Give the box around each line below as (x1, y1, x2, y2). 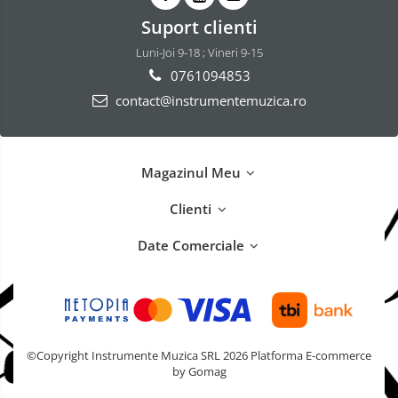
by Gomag (171, 362, 227, 379)
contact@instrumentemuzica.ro (111, 91, 306, 109)
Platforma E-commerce (251, 346, 371, 363)
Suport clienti (140, 13, 258, 39)
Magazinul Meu (140, 163, 244, 181)
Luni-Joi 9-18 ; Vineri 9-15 (135, 44, 263, 60)
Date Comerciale (137, 235, 248, 254)
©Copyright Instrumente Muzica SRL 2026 (27, 346, 251, 363)
